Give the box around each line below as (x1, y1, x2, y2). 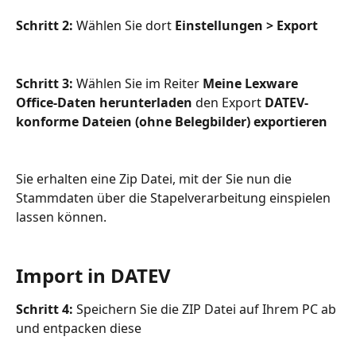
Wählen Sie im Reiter (73, 74, 203, 92)
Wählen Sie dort (76, 16, 175, 34)
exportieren (253, 112, 327, 130)
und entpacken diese (16, 319, 141, 337)
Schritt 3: (16, 74, 73, 92)
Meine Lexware (203, 74, 301, 92)
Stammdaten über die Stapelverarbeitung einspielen (16, 189, 334, 207)
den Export (192, 93, 265, 111)
